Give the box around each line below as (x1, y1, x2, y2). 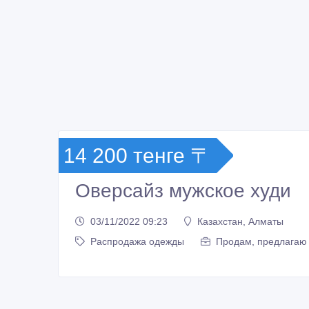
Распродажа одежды (90, 235, 184, 247)
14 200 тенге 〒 (63, 144, 211, 168)
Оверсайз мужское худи (75, 180, 291, 202)
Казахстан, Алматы (197, 215, 283, 227)
